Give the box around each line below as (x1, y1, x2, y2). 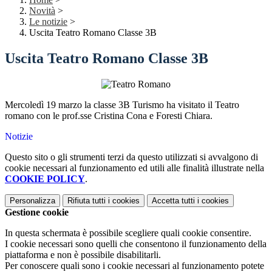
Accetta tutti (152, 196, 195, 206)
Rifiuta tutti (67, 196, 106, 206)
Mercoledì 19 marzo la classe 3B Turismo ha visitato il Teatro (5, 100, 239, 110)
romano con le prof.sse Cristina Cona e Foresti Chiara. (5, 110, 212, 121)
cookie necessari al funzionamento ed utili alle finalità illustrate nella (5, 163, 264, 174)
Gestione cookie (5, 207, 69, 218)
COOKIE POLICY (5, 174, 85, 185)
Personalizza (10, 196, 55, 206)
